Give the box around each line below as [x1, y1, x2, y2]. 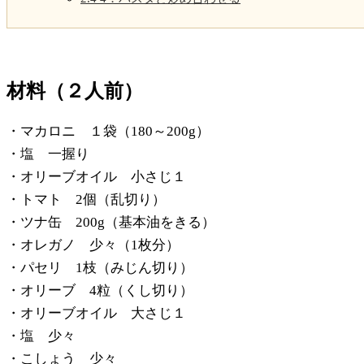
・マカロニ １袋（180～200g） [6, 123, 210, 139]
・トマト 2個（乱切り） [6, 191, 166, 207]
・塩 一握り [6, 145, 89, 162]
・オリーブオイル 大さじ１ [6, 305, 186, 321]
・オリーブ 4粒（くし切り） [6, 282, 193, 298]
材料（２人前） [6, 80, 143, 102]
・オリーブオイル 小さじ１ [6, 168, 186, 184]
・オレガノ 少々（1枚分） [6, 236, 180, 253]
